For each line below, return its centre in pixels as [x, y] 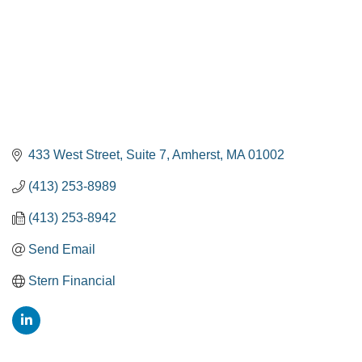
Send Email [62, 250]
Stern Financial [72, 281]
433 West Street [74, 155]
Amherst [196, 155]
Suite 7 [146, 155]
